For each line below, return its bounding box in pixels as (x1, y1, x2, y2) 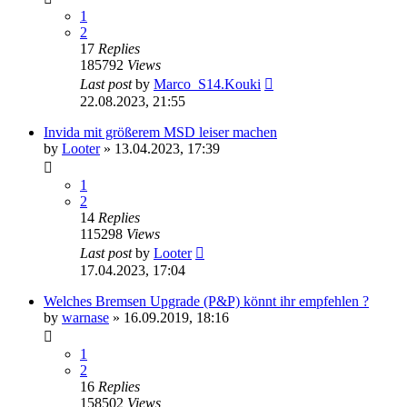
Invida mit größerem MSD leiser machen (44, 124, 277, 141)
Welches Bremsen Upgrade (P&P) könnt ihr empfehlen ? (44, 293, 369, 310)
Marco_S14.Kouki (154, 76, 261, 93)
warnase (62, 310, 109, 326)
